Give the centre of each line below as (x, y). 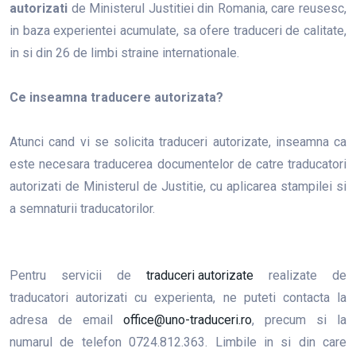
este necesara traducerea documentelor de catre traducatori (178, 164)
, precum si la (299, 320)
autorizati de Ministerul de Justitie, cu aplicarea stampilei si (178, 186)
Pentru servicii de (78, 275)
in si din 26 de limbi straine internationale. (124, 53)
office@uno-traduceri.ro (188, 320)
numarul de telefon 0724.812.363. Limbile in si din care (178, 342)
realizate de (300, 275)
